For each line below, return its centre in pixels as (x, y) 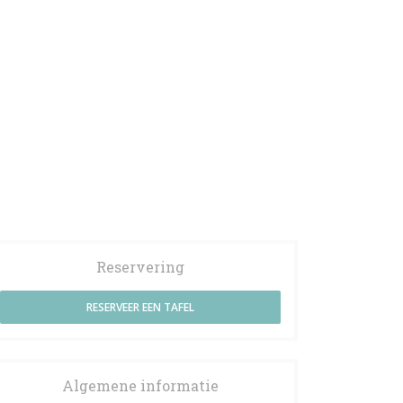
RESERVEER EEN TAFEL (140, 307)
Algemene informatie (140, 385)
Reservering (140, 267)
